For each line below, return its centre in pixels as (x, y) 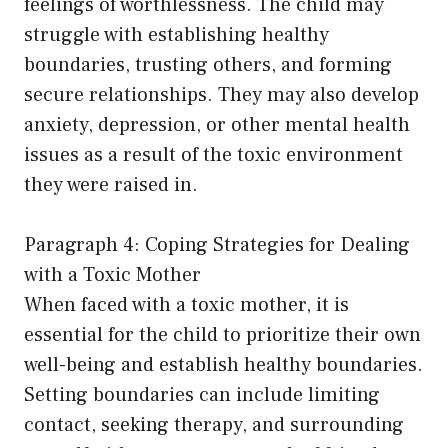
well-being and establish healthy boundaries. (223, 365)
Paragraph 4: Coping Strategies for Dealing (217, 245)
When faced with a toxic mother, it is (186, 305)
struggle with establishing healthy (176, 35)
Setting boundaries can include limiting (202, 395)
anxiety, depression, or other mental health (217, 125)
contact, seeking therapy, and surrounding (214, 425)
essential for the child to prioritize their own (222, 335)
